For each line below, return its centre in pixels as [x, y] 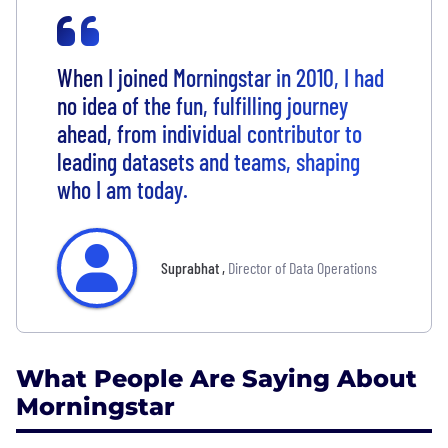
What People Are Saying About [216, 378]
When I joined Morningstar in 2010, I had [220, 77]
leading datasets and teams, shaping [208, 161]
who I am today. [122, 189]
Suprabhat [191, 267]
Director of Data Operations [302, 267]
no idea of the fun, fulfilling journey [202, 105]
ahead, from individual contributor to [209, 133]
